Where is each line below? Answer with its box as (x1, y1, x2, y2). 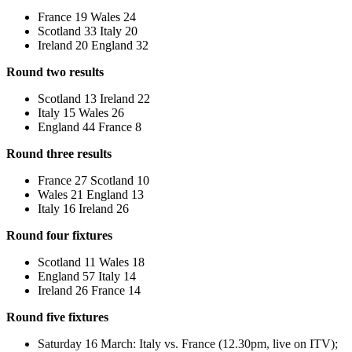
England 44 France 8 (38, 120, 141, 134)
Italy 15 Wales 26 (38, 106, 124, 120)
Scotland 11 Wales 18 (38, 255, 145, 269)
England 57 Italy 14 (38, 269, 136, 284)
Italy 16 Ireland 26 (38, 202, 129, 216)
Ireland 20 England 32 (38, 38, 148, 53)
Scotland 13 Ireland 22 (38, 92, 150, 106)
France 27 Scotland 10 (38, 174, 149, 188)
